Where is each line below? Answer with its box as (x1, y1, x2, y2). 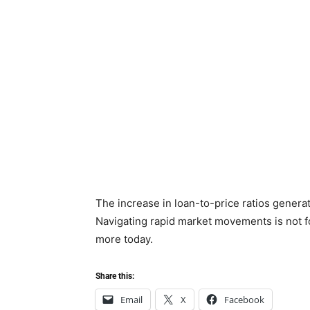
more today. (95, 232, 153, 246)
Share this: (95, 271, 134, 281)
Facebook (224, 293, 264, 306)
